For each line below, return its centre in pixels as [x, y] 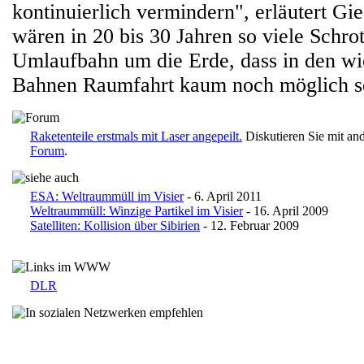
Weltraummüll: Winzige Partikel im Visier [136, 211]
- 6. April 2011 [223, 196]
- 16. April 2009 [286, 211]
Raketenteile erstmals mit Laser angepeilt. [136, 136]
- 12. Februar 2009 [249, 225]
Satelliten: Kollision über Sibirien [115, 225]
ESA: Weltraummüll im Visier [107, 196]
